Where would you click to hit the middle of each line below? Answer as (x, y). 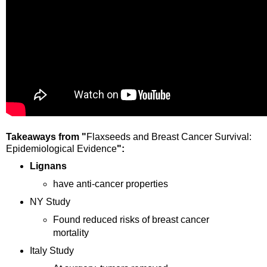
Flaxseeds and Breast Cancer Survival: (169, 137)
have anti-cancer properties (111, 184)
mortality (71, 233)
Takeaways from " (46, 137)
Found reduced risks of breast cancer (131, 220)
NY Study (50, 202)
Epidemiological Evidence (61, 149)
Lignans (48, 166)
